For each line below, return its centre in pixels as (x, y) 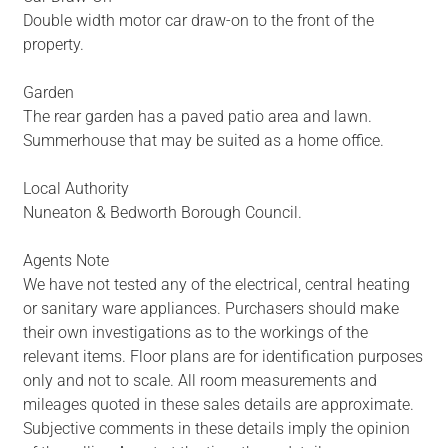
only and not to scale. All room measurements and (199, 381)
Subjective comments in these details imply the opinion (216, 429)
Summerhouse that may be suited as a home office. (203, 141)
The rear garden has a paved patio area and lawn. (197, 117)
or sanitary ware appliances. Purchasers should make (210, 309)
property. (53, 45)
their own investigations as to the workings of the (195, 333)
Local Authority (75, 189)
